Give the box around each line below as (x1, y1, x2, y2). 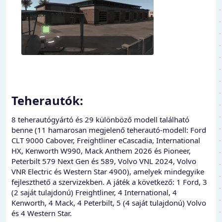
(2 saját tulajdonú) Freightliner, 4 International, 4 (11, 187, 177, 198)
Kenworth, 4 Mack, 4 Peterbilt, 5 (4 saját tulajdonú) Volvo (11, 198, 206, 208)
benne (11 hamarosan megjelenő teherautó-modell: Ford (11, 125, 206, 135)
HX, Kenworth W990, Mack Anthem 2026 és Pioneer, (11, 146, 191, 156)
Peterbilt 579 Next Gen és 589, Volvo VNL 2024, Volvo (11, 156, 196, 166)
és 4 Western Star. (11, 208, 72, 219)
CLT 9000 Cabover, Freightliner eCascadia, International (11, 135, 200, 146)
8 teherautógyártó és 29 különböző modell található (11, 114, 189, 125)
